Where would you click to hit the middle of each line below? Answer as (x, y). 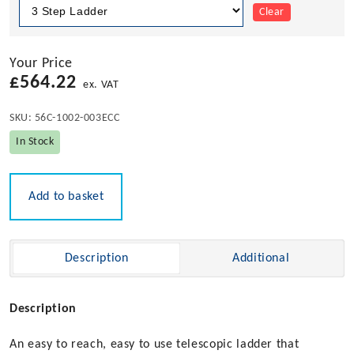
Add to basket (66, 197)
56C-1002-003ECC (76, 119)
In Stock (35, 142)
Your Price (41, 64)
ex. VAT (101, 85)
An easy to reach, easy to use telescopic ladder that (154, 345)
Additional (261, 259)
